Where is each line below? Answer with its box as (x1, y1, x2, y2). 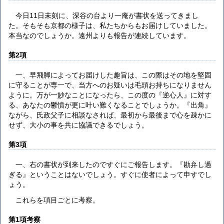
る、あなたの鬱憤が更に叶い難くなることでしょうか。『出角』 (8, 101, 211, 109)
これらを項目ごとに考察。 (15, 195, 100, 204)
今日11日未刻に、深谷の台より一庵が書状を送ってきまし (15, 11, 199, 19)
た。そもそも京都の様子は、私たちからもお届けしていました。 (8, 21, 211, 29)
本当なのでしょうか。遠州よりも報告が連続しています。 (8, 31, 190, 39)
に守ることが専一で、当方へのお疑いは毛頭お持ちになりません (8, 81, 211, 89)
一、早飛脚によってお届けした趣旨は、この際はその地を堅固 (15, 71, 212, 79)
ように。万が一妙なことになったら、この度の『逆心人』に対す (8, 91, 211, 99)
